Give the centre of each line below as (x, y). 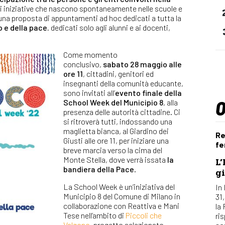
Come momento (90, 54)
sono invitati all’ (89, 92)
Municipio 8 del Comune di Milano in (122, 196)
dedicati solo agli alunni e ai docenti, (110, 27)
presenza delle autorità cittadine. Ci (122, 111)
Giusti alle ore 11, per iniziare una (116, 140)
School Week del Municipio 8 (113, 102)
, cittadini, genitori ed (118, 73)
